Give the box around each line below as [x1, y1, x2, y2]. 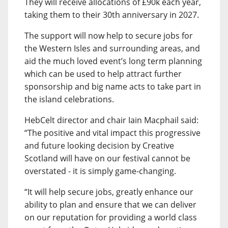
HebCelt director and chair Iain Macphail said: [24, 114, 198, 126]
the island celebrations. [24, 93, 114, 105]
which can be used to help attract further [24, 68, 182, 79]
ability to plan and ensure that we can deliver [24, 198, 196, 210]
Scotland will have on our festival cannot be [24, 152, 190, 164]
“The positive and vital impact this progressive [24, 127, 201, 138]
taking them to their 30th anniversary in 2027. [24, 9, 199, 20]
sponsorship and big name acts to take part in [24, 80, 201, 92]
